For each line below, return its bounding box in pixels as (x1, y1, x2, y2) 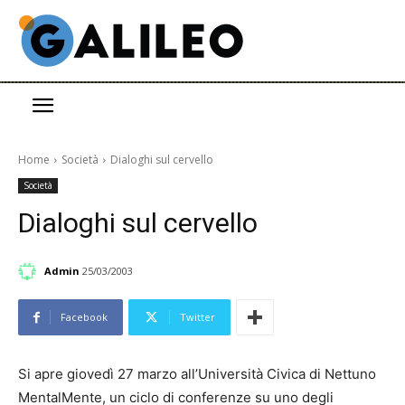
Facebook (61, 310, 108, 325)
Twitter (180, 310, 215, 325)
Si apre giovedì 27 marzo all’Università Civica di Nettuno (18, 365, 376, 383)
